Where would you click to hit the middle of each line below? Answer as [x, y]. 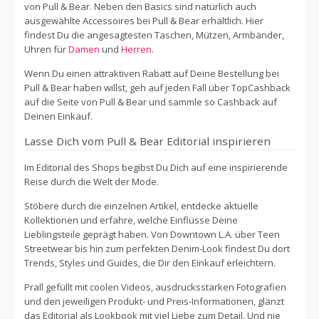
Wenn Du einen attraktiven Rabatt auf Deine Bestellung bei [152, 73]
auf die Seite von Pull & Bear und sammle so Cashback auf [151, 101]
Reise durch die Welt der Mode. [91, 181]
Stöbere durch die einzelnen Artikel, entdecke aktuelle [141, 205]
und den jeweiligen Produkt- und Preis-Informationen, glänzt [154, 301]
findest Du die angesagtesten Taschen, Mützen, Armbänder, [154, 35]
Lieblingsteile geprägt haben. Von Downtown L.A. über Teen [152, 234]
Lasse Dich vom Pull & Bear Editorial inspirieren [147, 141]
